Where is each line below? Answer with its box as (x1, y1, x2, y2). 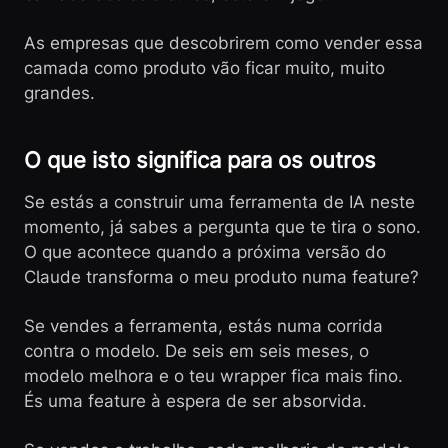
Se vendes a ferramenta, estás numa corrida (24, 316, 383, 336)
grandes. (24, 83, 95, 103)
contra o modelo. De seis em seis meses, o (24, 341, 369, 361)
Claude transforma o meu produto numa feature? (24, 267, 419, 287)
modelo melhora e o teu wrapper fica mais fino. (24, 366, 403, 386)
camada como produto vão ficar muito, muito (24, 58, 385, 78)
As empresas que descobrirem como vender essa (24, 33, 423, 53)
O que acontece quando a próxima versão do (24, 242, 386, 262)
